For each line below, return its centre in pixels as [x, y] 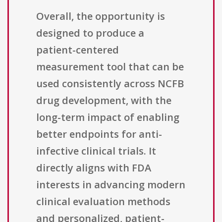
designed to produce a [90, 33]
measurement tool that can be [110, 67]
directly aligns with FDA [94, 168]
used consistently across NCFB [110, 84]
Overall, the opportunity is [101, 16]
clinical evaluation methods [103, 202]
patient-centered [78, 50]
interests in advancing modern [111, 185]
